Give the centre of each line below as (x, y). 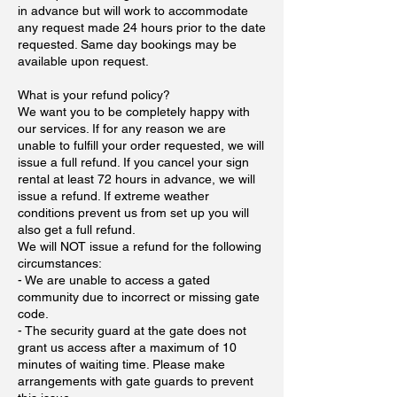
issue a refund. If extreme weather (113, 196)
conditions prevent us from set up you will (133, 213)
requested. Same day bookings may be (127, 44)
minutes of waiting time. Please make (121, 364)
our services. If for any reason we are (122, 128)
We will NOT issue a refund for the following (140, 246)
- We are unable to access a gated (114, 280)
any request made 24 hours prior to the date (142, 27)
